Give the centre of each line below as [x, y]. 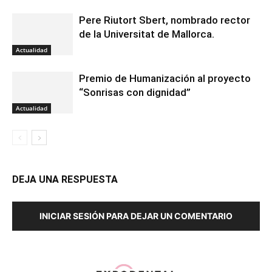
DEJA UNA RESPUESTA [65, 179]
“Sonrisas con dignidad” [135, 92]
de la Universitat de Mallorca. [147, 34]
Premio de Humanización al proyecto [165, 78]
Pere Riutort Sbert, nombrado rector [165, 20]
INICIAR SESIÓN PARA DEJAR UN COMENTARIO [136, 216]
